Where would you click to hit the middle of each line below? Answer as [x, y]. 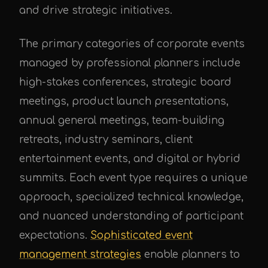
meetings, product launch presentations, [124, 101]
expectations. [55, 235]
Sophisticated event [141, 235]
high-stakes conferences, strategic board [125, 82]
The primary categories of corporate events [132, 44]
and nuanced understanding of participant [131, 216]
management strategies [80, 255]
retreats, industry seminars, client [106, 140]
